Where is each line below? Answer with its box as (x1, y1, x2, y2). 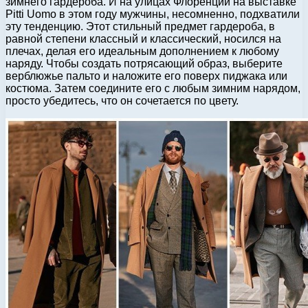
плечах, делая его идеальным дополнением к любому (5, 45, 279, 57)
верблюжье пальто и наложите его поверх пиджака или (5, 69, 287, 82)
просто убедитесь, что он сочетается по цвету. (5, 94, 239, 107)
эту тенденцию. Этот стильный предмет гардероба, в (5, 20, 275, 32)
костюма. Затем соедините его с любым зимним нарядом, (5, 82, 300, 94)
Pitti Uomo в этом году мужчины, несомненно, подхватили (5, 8, 300, 20)
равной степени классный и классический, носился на (5, 32, 281, 45)
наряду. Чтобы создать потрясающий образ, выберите (5, 57, 283, 69)
